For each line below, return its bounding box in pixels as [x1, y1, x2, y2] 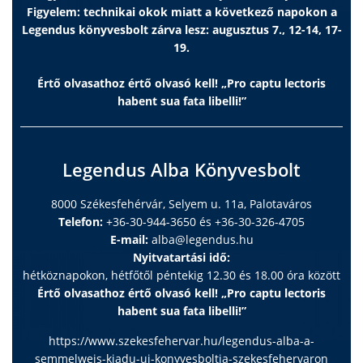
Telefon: [58, 214, 103, 230]
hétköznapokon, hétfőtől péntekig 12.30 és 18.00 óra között [23, 267, 340, 284]
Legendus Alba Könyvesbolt [62, 157, 301, 182]
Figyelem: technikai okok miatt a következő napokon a [26, 4, 337, 20]
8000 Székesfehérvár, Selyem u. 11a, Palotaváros [51, 196, 312, 212]
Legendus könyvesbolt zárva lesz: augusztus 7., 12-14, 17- [21, 22, 342, 38]
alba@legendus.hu [151, 232, 254, 248]
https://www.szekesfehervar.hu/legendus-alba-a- [49, 333, 314, 349]
